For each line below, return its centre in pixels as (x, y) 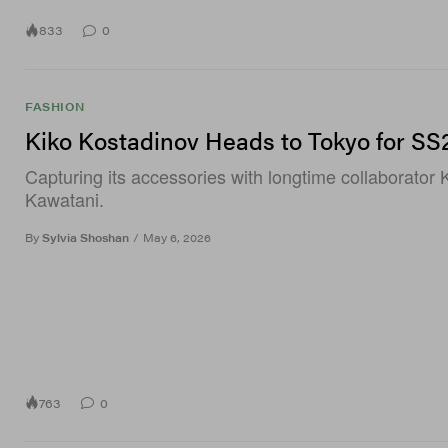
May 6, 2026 (177, 237)
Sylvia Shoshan (85, 237)
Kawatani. (64, 198)
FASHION (55, 106)
